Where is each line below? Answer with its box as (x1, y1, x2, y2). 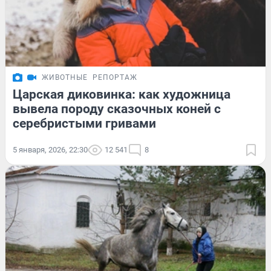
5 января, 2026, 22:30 (13, 145, 88, 154)
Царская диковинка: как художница (13, 87, 230, 102)
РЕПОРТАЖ (93, 73, 137, 82)
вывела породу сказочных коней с (13, 101, 221, 116)
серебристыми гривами (13, 116, 156, 131)
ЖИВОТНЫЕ (42, 73, 88, 82)
